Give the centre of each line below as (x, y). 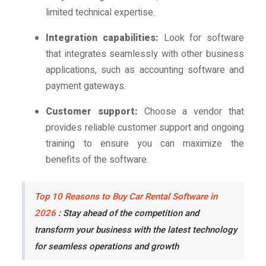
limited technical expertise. (101, 13)
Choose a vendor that (191, 112)
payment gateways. (86, 86)
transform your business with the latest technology (136, 230)
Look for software (201, 38)
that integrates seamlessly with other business (145, 54)
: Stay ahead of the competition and (128, 213)
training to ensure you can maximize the (145, 144)
